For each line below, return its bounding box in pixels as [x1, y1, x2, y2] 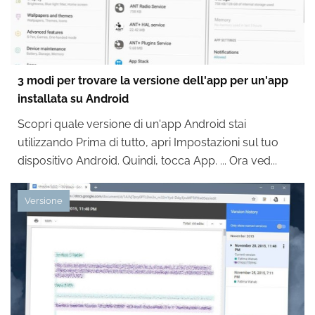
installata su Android [18, 92, 129, 105]
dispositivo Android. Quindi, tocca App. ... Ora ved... [18, 154, 277, 167]
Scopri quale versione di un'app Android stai [18, 117, 246, 131]
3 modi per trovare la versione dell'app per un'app [18, 74, 288, 87]
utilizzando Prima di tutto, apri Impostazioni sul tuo [18, 136, 278, 149]
